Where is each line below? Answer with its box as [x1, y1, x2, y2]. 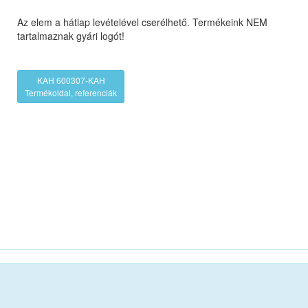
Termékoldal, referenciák [25, 87, 118, 99]
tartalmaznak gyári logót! [17, 29, 128, 43]
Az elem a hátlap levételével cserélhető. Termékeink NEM [17, 15, 268, 30]
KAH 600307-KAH [36, 74, 105, 87]
